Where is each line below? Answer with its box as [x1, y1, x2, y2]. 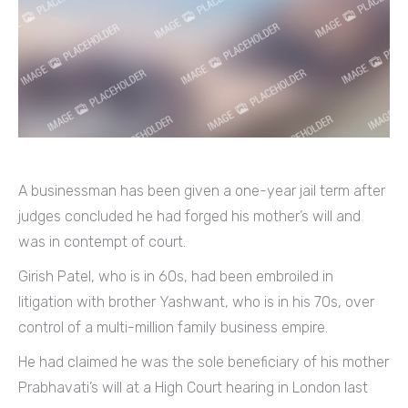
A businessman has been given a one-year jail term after [18, 181, 385, 199]
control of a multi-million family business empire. [18, 318, 328, 336]
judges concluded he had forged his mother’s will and [18, 207, 361, 225]
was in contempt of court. [18, 232, 186, 250]
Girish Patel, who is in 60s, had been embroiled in [18, 267, 333, 285]
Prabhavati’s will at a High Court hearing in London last [18, 378, 368, 396]
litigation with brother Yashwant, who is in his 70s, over [18, 292, 374, 311]
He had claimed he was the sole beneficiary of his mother [18, 352, 389, 371]
